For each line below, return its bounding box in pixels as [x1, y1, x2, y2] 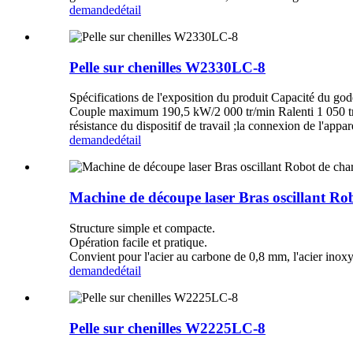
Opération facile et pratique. [69, 235, 207, 249]
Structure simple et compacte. [69, 221, 215, 235]
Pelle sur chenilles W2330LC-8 [69, 58, 266, 76]
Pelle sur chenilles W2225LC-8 [69, 319, 266, 336]
